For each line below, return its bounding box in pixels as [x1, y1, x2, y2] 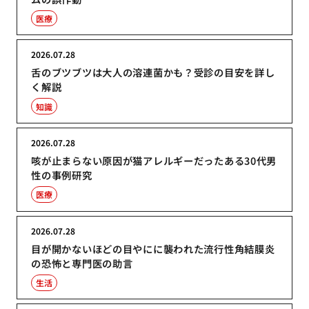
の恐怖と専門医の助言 [31, 255, 133, 270]
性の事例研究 [31, 167, 92, 182]
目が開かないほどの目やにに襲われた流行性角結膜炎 [31, 241, 275, 256]
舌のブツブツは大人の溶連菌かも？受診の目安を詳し [31, 65, 275, 80]
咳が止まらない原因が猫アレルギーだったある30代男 [31, 152, 277, 168]
